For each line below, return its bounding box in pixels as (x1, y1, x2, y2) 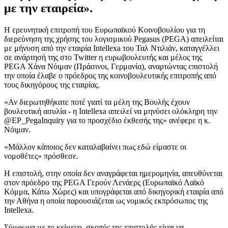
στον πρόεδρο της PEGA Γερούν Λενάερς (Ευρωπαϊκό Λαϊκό (4, 178, 204, 187)
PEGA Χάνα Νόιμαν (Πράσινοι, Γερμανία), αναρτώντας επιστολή (4, 62, 218, 71)
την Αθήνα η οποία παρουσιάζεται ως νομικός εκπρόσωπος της (4, 196, 208, 205)
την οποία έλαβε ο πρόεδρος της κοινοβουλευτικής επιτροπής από (4, 71, 216, 80)
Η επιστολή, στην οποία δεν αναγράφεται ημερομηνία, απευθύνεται (4, 168, 222, 178)
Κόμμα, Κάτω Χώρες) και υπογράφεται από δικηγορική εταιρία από (4, 187, 223, 196)
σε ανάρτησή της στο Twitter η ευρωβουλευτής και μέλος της (4, 52, 202, 62)
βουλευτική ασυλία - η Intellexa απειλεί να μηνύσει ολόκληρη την (4, 106, 217, 116)
